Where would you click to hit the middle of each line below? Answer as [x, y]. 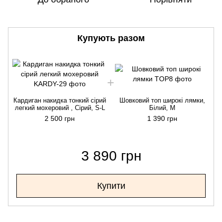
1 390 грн [162, 118]
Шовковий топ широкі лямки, [162, 100]
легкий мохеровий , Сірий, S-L [60, 108]
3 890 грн [111, 156]
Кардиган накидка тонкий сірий [60, 100]
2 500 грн [60, 118]
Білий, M [162, 108]
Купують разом [111, 38]
